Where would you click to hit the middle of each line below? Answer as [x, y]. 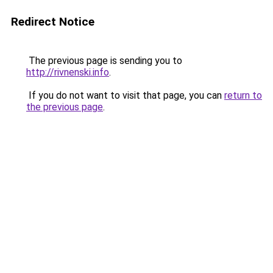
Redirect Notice [53, 22]
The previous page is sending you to [104, 61]
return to [243, 95]
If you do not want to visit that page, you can [125, 95]
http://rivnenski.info [68, 72]
